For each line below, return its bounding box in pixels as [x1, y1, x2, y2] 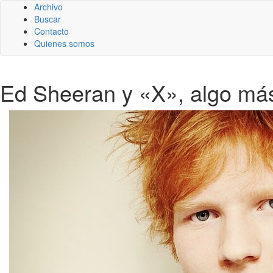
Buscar [34, 13, 61, 25]
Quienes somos [34, 37, 94, 49]
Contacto [34, 25, 69, 37]
